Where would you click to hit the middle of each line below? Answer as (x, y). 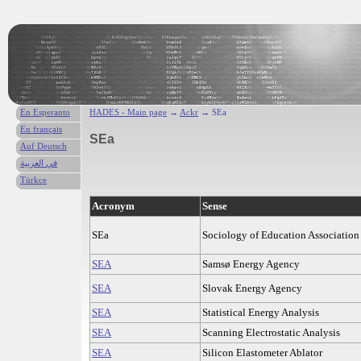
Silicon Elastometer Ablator (262, 352)
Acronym (113, 205)
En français (41, 129)
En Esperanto (45, 112)
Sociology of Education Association (281, 234)
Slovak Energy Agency (252, 288)
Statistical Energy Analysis (261, 312)
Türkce (33, 180)
